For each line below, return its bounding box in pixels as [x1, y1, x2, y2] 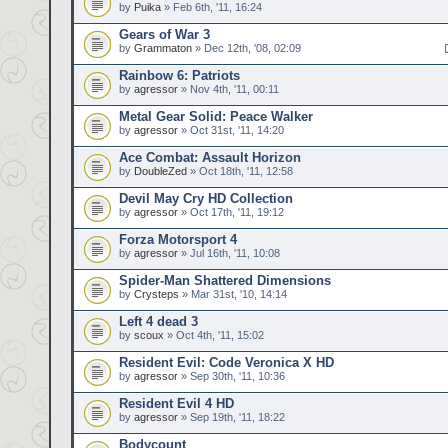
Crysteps [134, 288, 179, 300]
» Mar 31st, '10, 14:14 [179, 288, 287, 300]
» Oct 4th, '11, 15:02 [164, 329, 264, 341]
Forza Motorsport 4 [119, 232, 237, 247]
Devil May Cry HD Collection [119, 191, 293, 206]
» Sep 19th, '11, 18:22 [178, 411, 285, 423]
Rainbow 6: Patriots [119, 68, 240, 83]
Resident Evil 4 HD [119, 396, 234, 411]
